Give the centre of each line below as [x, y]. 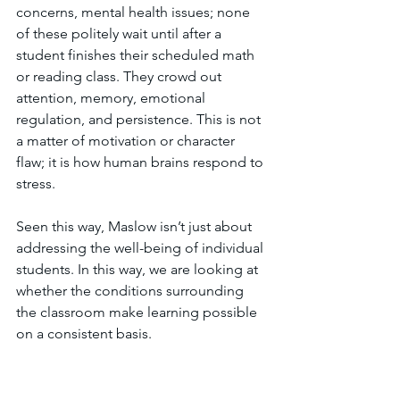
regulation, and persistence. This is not [140, 119]
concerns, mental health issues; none [135, 12]
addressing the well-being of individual [142, 248]
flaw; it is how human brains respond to [142, 162]
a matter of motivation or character [127, 141]
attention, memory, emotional [112, 98]
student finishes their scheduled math [137, 55]
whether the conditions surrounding [132, 291]
